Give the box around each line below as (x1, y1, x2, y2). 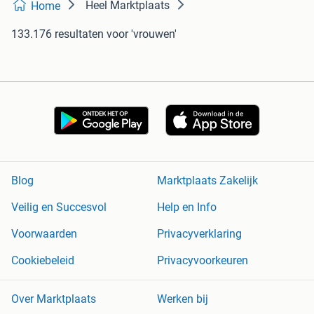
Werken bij (157, 292, 208, 306)
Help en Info (157, 200, 217, 214)
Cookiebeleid (11, 254, 74, 268)
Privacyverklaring (157, 227, 242, 241)
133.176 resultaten (11, 27, 104, 41)
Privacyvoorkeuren (157, 254, 248, 268)
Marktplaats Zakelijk (157, 174, 258, 188)
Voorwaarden (11, 227, 77, 241)
